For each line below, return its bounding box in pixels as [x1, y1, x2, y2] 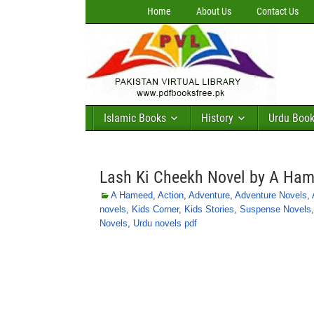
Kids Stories [184, 204, 234, 214]
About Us [196, 6, 231, 17]
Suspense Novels [240, 204, 311, 214]
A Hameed [111, 190, 153, 200]
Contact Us [257, 6, 299, 17]
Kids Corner [132, 204, 179, 214]
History [201, 111, 233, 125]
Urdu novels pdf [133, 218, 197, 228]
